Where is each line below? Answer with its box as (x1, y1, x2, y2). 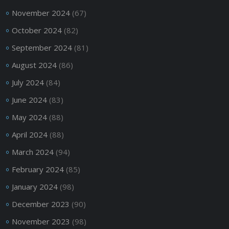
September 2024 (11, 42, 72, 53)
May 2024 (11, 111, 47, 122)
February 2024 (11, 164, 64, 174)
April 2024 (11, 129, 48, 140)
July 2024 (11, 77, 44, 87)
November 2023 (11, 216, 70, 226)
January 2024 (11, 181, 58, 192)
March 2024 (11, 146, 54, 157)
